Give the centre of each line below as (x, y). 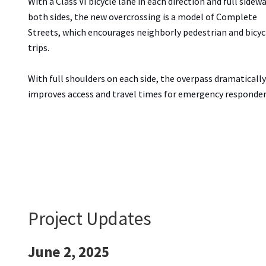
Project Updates (90, 218)
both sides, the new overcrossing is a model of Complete (142, 16)
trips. (39, 47)
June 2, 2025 (69, 252)
